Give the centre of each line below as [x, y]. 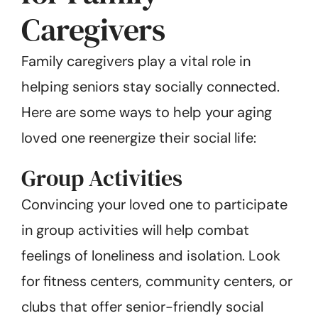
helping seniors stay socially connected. [150, 86]
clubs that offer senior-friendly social [142, 306]
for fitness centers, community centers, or [157, 281]
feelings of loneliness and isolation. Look [151, 255]
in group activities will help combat [135, 230]
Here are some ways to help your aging [147, 112]
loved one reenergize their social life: [139, 137]
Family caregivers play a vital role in [136, 61]
